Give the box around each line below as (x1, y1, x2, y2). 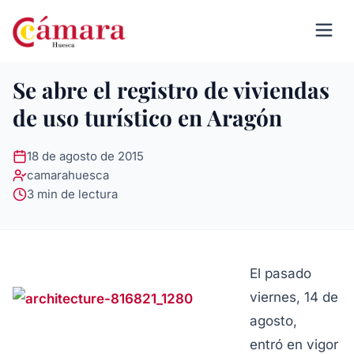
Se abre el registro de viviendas (13, 75, 330, 104)
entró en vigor (250, 337, 338, 352)
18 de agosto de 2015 (27, 149, 144, 164)
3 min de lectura (27, 186, 118, 201)
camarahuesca (27, 168, 109, 183)
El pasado (250, 265, 311, 281)
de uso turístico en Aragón (13, 103, 282, 132)
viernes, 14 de (250, 289, 338, 305)
